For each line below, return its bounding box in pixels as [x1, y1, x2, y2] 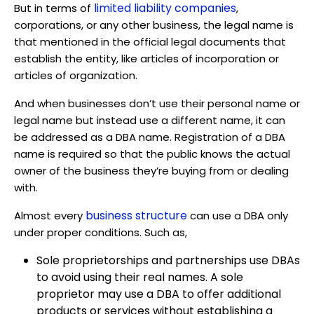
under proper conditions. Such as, [14, 224, 190, 240]
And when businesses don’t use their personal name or [14, 95, 300, 111]
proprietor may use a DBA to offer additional [36, 285, 281, 302]
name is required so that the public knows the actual [14, 146, 290, 161]
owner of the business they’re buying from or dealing [14, 163, 289, 178]
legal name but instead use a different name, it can [14, 112, 285, 128]
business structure [86, 207, 187, 224]
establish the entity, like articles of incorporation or [14, 50, 279, 66]
